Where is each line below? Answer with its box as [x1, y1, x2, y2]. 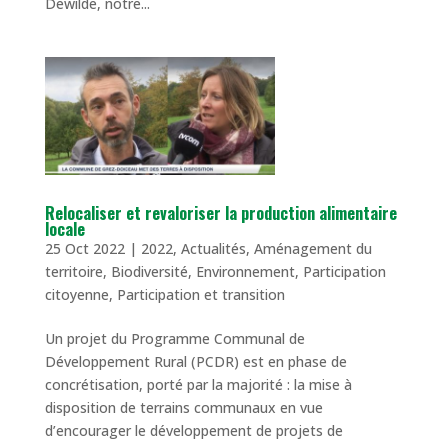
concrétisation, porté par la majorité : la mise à [44, 375, 352, 395]
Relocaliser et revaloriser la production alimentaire [44, 201, 397, 226]
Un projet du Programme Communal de [44, 329, 305, 349]
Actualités [180, 239, 246, 259]
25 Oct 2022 [44, 239, 125, 259]
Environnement [195, 262, 295, 282]
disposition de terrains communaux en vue [44, 398, 323, 418]
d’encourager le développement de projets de [44, 421, 343, 441]
